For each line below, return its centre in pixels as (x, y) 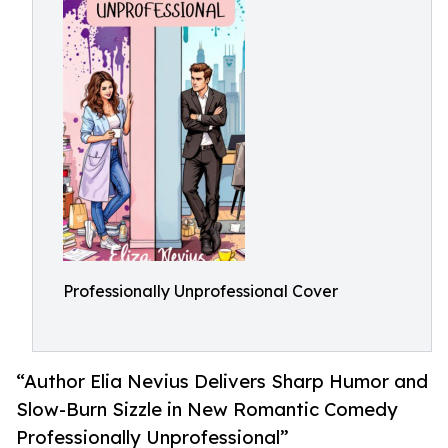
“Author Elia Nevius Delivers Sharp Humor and (222, 381)
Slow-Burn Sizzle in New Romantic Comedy (207, 409)
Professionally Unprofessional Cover (200, 290)
